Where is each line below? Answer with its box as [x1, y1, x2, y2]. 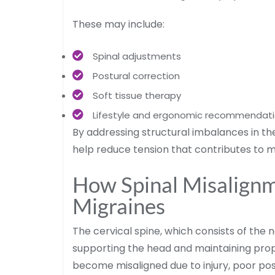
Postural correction [93, 69, 180, 82]
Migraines [72, 192, 165, 219]
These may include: [72, 17, 165, 31]
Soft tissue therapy [93, 88, 181, 102]
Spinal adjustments [93, 49, 181, 63]
